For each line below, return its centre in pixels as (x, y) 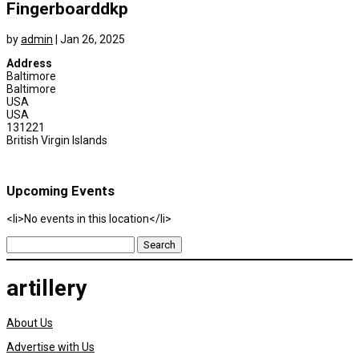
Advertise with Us (50, 347)
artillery (46, 288)
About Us (30, 323)
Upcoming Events (61, 192)
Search (24, 242)
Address (29, 63)
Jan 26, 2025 (93, 39)
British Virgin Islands (57, 140)
